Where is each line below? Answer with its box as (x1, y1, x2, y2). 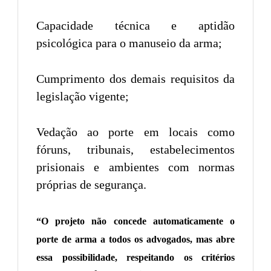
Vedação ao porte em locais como (36, 125, 235, 139)
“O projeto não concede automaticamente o (36, 215, 235, 226)
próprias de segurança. (36, 177, 146, 191)
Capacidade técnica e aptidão (36, 18, 235, 32)
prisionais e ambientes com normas (36, 160, 235, 174)
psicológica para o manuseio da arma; (36, 36, 222, 50)
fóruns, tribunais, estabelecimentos (36, 142, 235, 156)
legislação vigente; (36, 89, 129, 103)
